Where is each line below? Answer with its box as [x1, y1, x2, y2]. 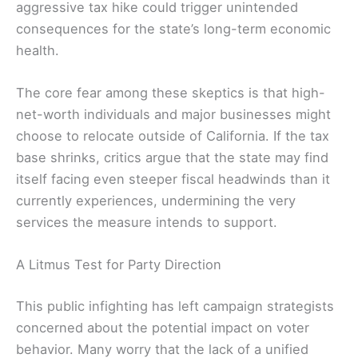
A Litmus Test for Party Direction [16, 257, 221, 273]
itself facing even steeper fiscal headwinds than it [16, 170, 330, 187]
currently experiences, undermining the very [16, 192, 296, 209]
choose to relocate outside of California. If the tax [16, 127, 329, 144]
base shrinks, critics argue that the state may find [16, 149, 328, 165]
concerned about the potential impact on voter [16, 319, 309, 336]
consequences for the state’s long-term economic [16, 20, 331, 37]
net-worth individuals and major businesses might [16, 105, 331, 122]
